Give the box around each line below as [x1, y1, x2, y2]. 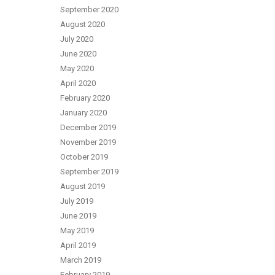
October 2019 [60, 152, 108, 161]
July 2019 [60, 196, 93, 206]
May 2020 [60, 64, 94, 73]
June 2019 [60, 211, 96, 220]
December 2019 [60, 123, 116, 132]
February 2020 [60, 93, 110, 103]
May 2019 [60, 226, 94, 235]
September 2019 [60, 167, 118, 176]
